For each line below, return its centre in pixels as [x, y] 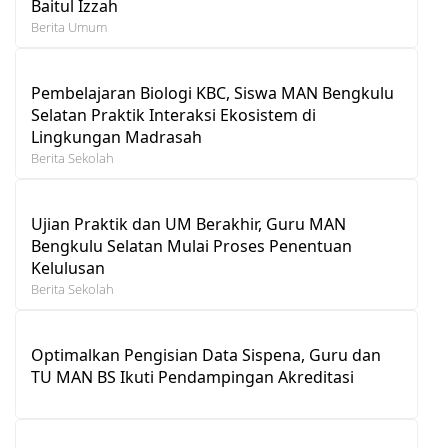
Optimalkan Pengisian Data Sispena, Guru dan [206, 354]
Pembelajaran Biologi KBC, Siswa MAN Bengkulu [212, 92]
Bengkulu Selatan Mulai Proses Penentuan [191, 245]
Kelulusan [68, 267]
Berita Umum [69, 26]
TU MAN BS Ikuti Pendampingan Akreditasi [192, 376]
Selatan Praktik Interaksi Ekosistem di [173, 114]
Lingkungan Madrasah [116, 136]
